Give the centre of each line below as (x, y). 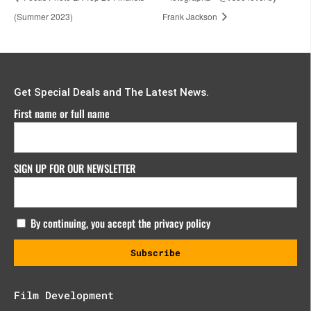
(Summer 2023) (43, 16)
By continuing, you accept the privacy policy (119, 222)
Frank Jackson (191, 16)
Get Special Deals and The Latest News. (112, 92)
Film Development (64, 295)
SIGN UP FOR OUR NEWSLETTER (75, 168)
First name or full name (62, 113)
